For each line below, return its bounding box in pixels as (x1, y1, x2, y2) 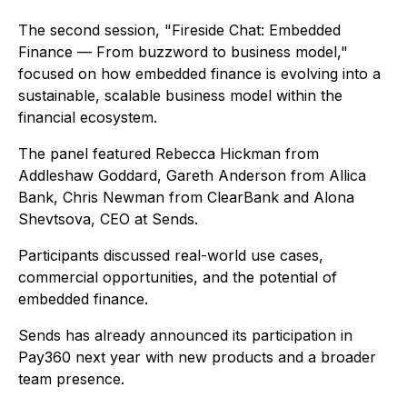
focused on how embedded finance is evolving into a (18, 65, 381, 84)
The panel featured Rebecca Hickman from (18, 144, 319, 164)
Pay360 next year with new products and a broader (18, 348, 376, 367)
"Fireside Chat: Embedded (164, 21, 341, 40)
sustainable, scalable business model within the (18, 86, 342, 105)
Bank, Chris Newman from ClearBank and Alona (18, 188, 354, 207)
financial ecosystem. (18, 108, 157, 127)
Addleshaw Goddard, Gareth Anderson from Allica (18, 166, 366, 185)
